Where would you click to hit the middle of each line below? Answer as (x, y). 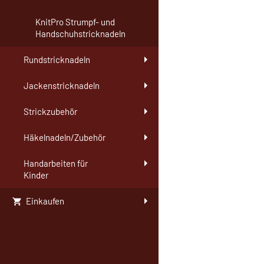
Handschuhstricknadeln (80, 34)
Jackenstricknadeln (62, 86)
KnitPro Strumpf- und (75, 22)
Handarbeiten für (56, 164)
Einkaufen (45, 201)
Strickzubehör (50, 112)
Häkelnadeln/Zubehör (65, 138)
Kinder (36, 175)
